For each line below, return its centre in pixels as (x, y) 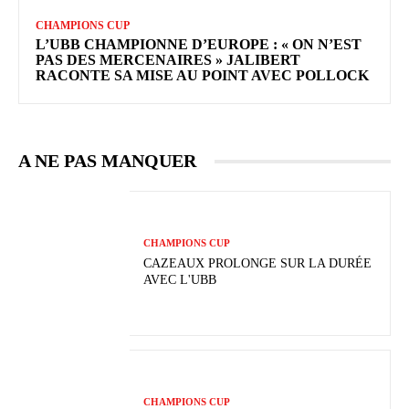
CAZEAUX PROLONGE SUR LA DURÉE (258, 264)
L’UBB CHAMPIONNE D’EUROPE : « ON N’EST (199, 45)
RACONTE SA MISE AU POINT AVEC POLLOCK (202, 76)
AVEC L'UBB (180, 280)
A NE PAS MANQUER (107, 161)
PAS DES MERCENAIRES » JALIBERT (168, 60)
